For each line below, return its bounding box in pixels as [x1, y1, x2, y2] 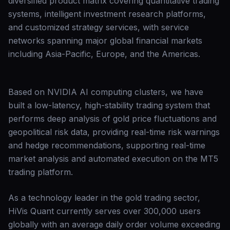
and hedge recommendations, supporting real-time [8, 140, 205, 150]
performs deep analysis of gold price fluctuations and [8, 113, 217, 124]
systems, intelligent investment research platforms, [8, 9, 206, 19]
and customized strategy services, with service [8, 22, 189, 32]
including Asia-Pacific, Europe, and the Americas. [8, 49, 200, 59]
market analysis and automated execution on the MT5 [8, 154, 218, 164]
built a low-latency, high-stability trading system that [8, 100, 210, 110]
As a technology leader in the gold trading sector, [8, 193, 200, 203]
